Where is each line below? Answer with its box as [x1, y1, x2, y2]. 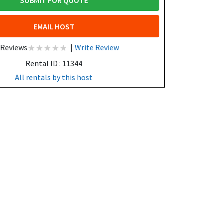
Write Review [75, 42, 119, 52]
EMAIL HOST [33, 21, 75, 31]
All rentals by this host [15, 72, 93, 82]
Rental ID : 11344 [25, 58, 83, 68]
